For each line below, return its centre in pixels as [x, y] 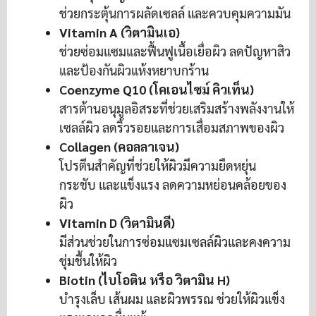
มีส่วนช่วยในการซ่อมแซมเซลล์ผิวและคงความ [175, 242]
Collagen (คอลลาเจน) [119, 147]
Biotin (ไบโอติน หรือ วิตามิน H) [145, 280]
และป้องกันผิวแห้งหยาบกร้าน [134, 71]
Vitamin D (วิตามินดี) [117, 223]
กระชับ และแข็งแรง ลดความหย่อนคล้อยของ [173, 185]
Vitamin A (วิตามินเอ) [120, 32]
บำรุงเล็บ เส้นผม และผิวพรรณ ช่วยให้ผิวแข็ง [172, 299]
